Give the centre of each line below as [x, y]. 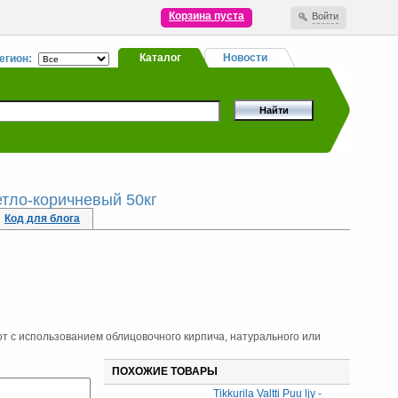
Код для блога [42, 219]
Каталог [160, 58]
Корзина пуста [207, 16]
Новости [245, 58]
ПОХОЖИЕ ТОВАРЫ [165, 371]
